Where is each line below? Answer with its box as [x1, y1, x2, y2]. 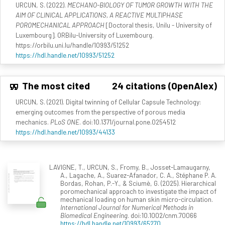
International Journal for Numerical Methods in [60, 202, 193, 211]
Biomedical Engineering [60, 210, 128, 219]
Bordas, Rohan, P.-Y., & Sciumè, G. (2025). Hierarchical [60, 178, 216, 187]
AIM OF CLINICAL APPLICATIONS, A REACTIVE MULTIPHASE [16, 10, 183, 19]
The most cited [20, 79, 90, 92]
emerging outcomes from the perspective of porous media [16, 107, 185, 116]
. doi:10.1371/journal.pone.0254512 [79, 117, 176, 126]
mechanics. [16, 117, 50, 126]
